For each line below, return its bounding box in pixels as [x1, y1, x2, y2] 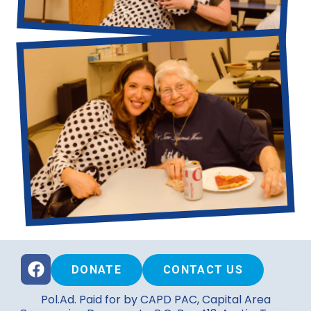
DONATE [72, 263, 121, 277]
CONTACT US [163, 263, 243, 277]
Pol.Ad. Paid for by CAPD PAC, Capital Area [40, 292, 271, 308]
